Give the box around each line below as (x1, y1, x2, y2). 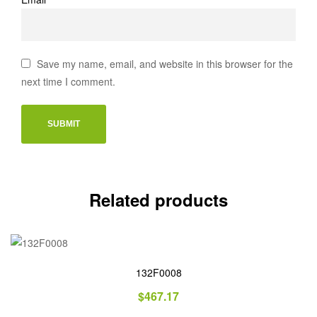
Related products (89, 188, 228, 212)
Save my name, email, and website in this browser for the (37, 57, 294, 71)
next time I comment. (21, 74, 115, 89)
